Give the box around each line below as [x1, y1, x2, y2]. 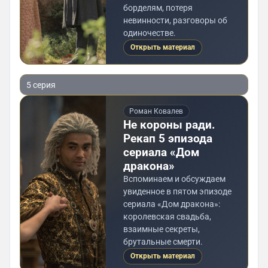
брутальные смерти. [123, 237, 203, 247]
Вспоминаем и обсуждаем [123, 174, 226, 184]
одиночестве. [123, 28, 176, 38]
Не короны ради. [123, 118, 215, 132]
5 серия [26, 80, 56, 90]
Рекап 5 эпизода [123, 132, 212, 146]
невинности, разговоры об [123, 16, 227, 26]
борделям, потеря [123, 3, 193, 13]
